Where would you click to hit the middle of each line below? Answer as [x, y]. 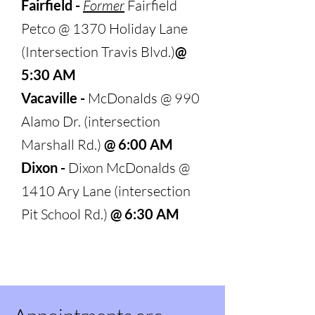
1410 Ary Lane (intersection [106, 191]
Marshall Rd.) [61, 144]
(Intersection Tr [67, 52]
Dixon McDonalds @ [129, 168]
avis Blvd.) [144, 52]
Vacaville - [54, 98]
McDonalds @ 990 [144, 98]
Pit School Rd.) [66, 214]
